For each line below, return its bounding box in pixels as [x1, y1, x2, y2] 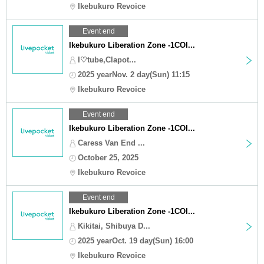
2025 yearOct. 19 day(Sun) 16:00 [78, 236, 193, 245]
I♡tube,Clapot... [78, 55, 136, 64]
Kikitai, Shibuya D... [78, 221, 150, 230]
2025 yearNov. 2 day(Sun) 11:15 [78, 70, 190, 79]
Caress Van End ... [78, 138, 145, 147]
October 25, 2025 [78, 153, 138, 162]
